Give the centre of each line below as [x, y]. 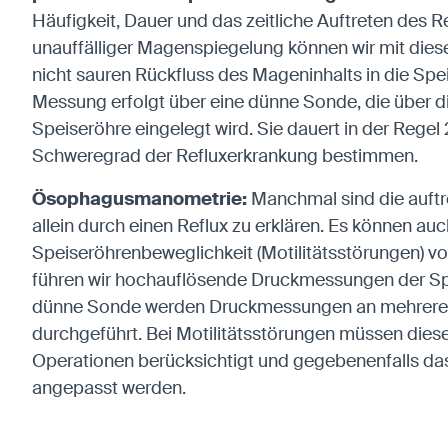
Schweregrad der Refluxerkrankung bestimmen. [225, 156]
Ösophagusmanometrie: [141, 199]
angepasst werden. [109, 388]
